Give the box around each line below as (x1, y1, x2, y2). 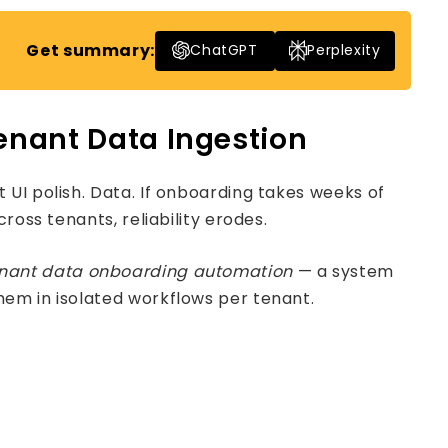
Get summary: (26, 39, 155, 62)
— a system (292, 260, 394, 283)
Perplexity (307, 40, 381, 60)
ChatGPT (190, 40, 258, 60)
